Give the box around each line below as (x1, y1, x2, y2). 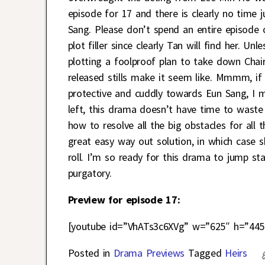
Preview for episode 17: (67, 193, 180, 207)
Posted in (67, 246, 111, 260)
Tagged (188, 246, 222, 260)
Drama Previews (114, 246, 185, 260)
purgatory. (67, 166, 112, 180)
